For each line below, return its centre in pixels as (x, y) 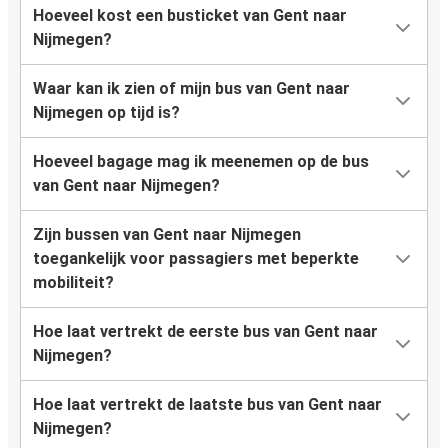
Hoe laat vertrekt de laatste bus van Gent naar (207, 405)
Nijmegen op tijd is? (106, 113)
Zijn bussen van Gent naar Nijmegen (167, 235)
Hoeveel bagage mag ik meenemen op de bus (201, 162)
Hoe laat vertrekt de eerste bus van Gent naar (205, 332)
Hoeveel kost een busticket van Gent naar (190, 16)
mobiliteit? (73, 283)
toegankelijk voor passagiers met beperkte (196, 259)
